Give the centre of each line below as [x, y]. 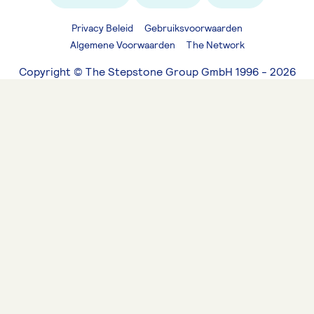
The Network [215, 45]
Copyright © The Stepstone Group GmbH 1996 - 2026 [157, 71]
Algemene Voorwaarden [122, 45]
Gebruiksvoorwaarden [193, 28]
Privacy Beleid [102, 28]
